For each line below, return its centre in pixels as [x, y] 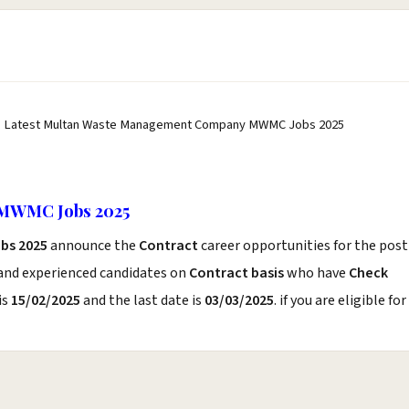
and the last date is [142, 300]
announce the [94, 246]
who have [316, 273]
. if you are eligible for [340, 300]
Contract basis [236, 273]
